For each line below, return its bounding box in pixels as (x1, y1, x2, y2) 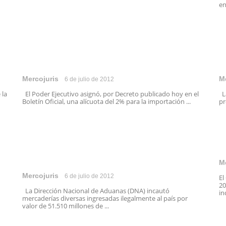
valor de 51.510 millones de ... (22, 201, 109, 210)
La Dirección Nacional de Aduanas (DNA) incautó (22, 186, 169, 195)
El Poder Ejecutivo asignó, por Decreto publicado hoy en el (22, 89, 199, 98)
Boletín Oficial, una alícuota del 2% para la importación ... (22, 97, 191, 106)
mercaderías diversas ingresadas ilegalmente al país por (22, 194, 188, 203)
